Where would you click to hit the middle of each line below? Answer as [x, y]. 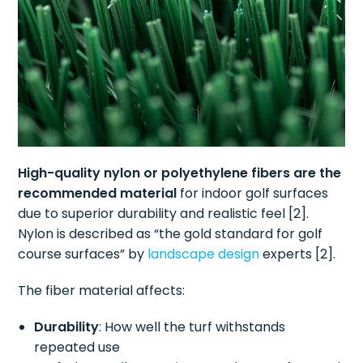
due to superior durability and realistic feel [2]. [164, 213]
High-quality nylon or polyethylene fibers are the [180, 173]
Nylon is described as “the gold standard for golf [171, 233]
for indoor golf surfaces [253, 193]
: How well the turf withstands [192, 327]
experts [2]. [298, 254]
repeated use [77, 347]
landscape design [204, 254]
